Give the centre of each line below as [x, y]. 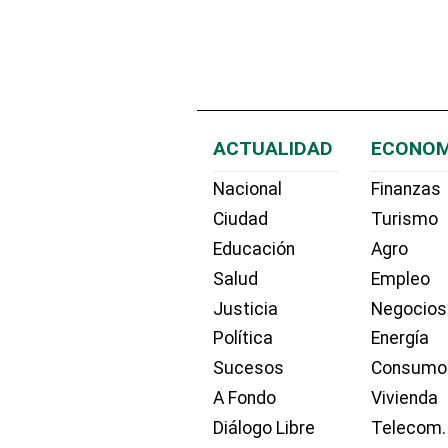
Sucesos [248, 368]
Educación [254, 249]
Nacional [247, 189]
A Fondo [244, 398]
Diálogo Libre [264, 427]
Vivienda [405, 398]
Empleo [401, 278]
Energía [400, 338]
